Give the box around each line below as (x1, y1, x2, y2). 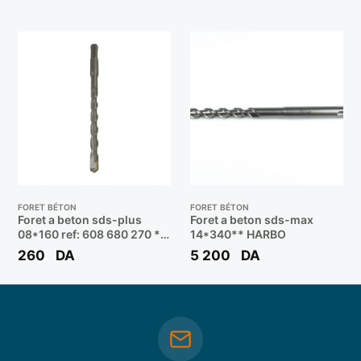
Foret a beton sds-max (190, 213, 313, 226)
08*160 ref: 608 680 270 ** (17, 227, 167, 241)
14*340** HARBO (190, 227, 286, 241)
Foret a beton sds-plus (17, 213, 142, 226)
